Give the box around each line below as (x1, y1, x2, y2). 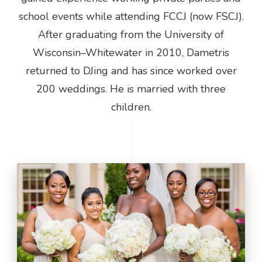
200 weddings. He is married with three (36, 82, 226, 96)
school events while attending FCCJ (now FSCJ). (18, 9, 244, 24)
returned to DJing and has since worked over (25, 64, 237, 78)
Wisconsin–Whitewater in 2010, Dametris (33, 46, 229, 60)
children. (111, 100, 151, 115)
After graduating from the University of (38, 27, 224, 42)
